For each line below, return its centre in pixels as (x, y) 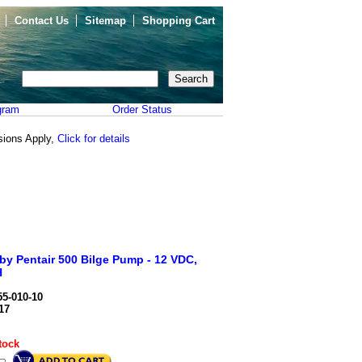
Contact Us (42, 21)
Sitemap (105, 21)
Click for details (94, 139)
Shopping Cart (179, 21)
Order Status (142, 109)
